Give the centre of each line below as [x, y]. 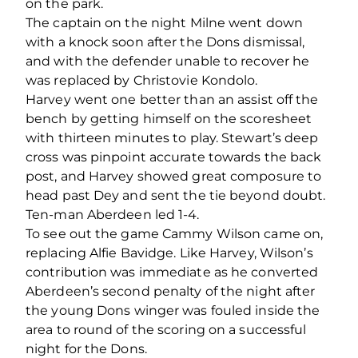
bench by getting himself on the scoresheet [169, 118]
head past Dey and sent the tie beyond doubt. [176, 195]
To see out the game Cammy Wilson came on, [175, 233]
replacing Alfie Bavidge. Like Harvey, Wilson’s [169, 253]
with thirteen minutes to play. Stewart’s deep [172, 137]
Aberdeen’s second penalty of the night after [171, 291]
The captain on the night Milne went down [165, 22]
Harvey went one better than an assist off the [172, 99]
